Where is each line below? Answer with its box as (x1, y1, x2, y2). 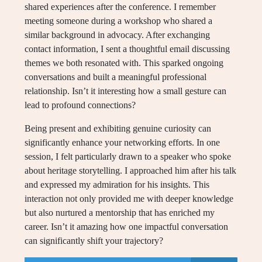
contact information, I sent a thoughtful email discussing (25, 44, 230, 54)
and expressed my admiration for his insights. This (25, 180, 209, 190)
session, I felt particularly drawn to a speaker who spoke (25, 151, 231, 162)
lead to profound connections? (25, 100, 136, 111)
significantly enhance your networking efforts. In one (25, 137, 220, 148)
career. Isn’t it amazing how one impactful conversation (25, 222, 228, 232)
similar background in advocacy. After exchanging (25, 30, 210, 40)
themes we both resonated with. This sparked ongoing (25, 58, 223, 68)
